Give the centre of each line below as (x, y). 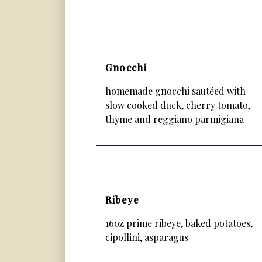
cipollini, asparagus (147, 237)
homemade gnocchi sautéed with (175, 91)
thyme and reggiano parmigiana (175, 119)
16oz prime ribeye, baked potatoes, (179, 223)
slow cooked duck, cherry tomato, (178, 105)
